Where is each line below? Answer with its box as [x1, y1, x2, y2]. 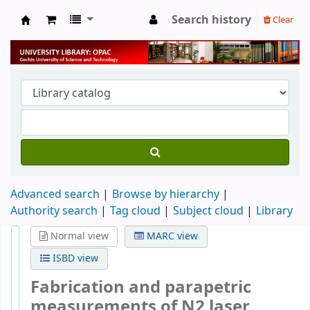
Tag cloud [110, 202, 161, 219]
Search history [172, 12, 251, 28]
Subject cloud [173, 202, 244, 219]
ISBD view [50, 250, 98, 266]
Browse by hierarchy [112, 185, 219, 203]
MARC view [144, 228, 199, 244]
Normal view [48, 228, 109, 244]
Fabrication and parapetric [30, 275, 251, 300]
